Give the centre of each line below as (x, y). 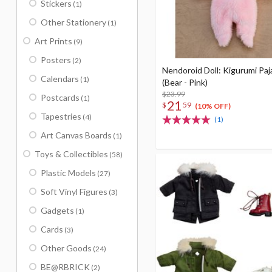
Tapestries (61, 116)
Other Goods (66, 248)
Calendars (60, 79)
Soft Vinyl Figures (74, 192)
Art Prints (53, 41)
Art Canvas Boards (76, 135)
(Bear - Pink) (185, 82)
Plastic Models (68, 173)
